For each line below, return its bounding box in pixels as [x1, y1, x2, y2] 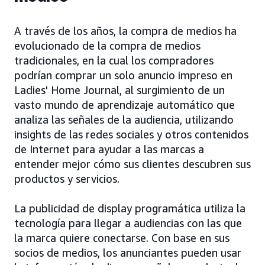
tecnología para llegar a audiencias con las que [14, 216, 242, 230]
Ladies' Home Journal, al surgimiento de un [14, 83, 225, 97]
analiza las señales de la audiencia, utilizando [14, 113, 234, 127]
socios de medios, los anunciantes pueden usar [14, 246, 241, 260]
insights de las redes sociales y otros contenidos [14, 128, 248, 141]
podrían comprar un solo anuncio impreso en [14, 69, 232, 82]
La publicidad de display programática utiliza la [14, 202, 245, 215]
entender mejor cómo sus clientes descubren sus [14, 157, 251, 171]
